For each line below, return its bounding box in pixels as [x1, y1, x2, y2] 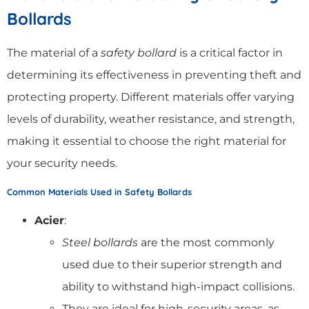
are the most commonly [138, 235, 275, 249]
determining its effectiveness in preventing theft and [7, 68, 301, 81]
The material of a [7, 46, 101, 59]
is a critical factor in [177, 46, 283, 59]
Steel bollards [62, 235, 138, 249]
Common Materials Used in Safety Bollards [7, 186, 192, 197]
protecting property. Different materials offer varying [7, 90, 295, 103]
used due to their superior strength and [62, 257, 282, 271]
